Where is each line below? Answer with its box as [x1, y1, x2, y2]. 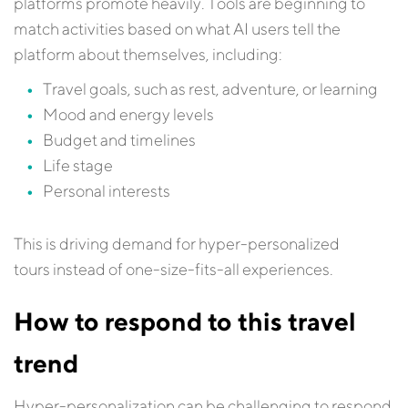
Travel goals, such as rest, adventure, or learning [43, 79, 378, 98]
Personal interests [43, 181, 170, 200]
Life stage [43, 156, 113, 175]
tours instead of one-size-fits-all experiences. [14, 260, 333, 279]
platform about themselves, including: [14, 45, 282, 64]
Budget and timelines [43, 130, 196, 149]
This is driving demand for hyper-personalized [14, 234, 340, 253]
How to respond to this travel [14, 306, 356, 336]
